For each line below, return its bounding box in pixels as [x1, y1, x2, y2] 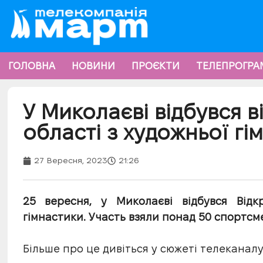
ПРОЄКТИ [131, 60, 180, 71]
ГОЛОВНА [8, 60, 55, 71]
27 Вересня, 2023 [33, 156, 107, 166]
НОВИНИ [72, 60, 115, 71]
